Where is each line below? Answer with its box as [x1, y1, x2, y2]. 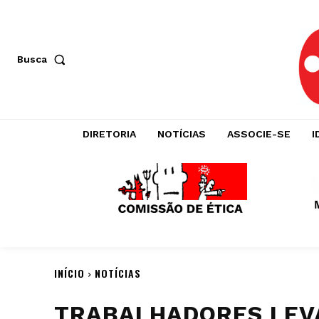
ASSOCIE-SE [227, 127, 291, 140]
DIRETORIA [83, 127, 136, 140]
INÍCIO [54, 265, 85, 281]
